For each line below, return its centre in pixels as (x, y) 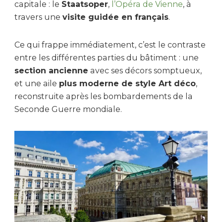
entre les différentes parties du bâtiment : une (107, 57)
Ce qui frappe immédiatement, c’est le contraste (110, 45)
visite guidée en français (115, 17)
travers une (38, 17)
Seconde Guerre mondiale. (68, 109)
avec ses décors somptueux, (145, 70)
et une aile (37, 83)
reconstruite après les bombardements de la (104, 96)
